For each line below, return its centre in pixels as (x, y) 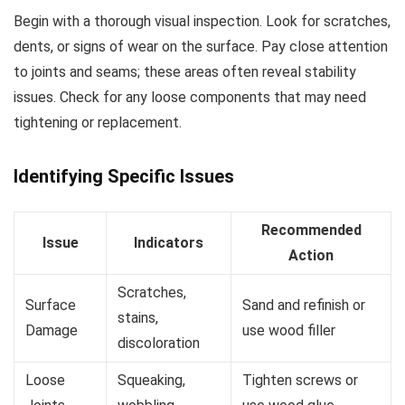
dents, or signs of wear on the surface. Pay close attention (201, 47)
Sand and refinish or (304, 305)
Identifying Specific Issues (124, 176)
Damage (52, 330)
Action (311, 255)
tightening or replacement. (98, 122)
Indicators (169, 243)
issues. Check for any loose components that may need (190, 97)
